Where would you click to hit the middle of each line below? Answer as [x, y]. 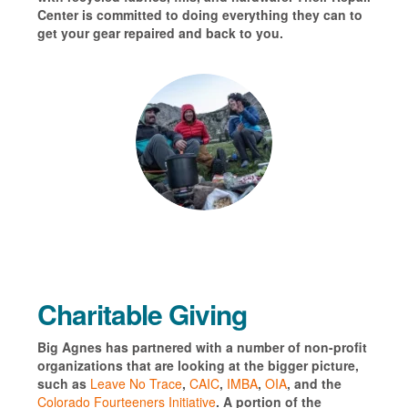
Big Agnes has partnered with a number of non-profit [202, 347]
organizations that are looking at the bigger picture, [198, 366]
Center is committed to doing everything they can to [199, 15]
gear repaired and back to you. [188, 33]
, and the [314, 384]
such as [63, 384]
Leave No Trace [136, 384]
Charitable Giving [142, 314]
